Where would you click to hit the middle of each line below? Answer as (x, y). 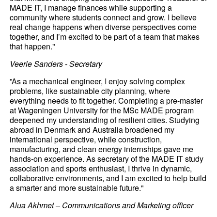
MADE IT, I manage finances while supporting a (91, 8)
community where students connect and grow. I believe (103, 17)
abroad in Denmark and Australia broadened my (92, 130)
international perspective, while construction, (86, 139)
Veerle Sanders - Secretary (56, 64)
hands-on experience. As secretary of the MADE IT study (107, 159)
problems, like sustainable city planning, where (90, 91)
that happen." (32, 46)
